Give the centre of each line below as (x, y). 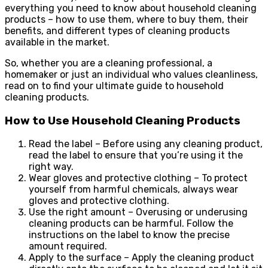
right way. (51, 167)
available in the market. (57, 42)
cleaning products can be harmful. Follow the (131, 224)
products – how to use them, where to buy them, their (127, 19)
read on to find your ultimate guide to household (114, 86)
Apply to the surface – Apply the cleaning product (141, 258)
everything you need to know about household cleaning (131, 8)
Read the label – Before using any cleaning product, (146, 144)
